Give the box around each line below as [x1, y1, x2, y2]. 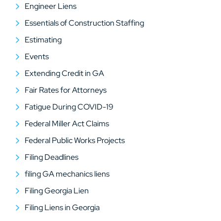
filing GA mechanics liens [25, 169, 110, 179]
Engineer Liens [25, 1, 76, 11]
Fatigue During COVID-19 [25, 102, 113, 112]
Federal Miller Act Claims [25, 118, 109, 129]
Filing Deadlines [25, 152, 78, 162]
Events [25, 51, 49, 62]
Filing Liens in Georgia [25, 202, 100, 213]
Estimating [25, 35, 62, 45]
